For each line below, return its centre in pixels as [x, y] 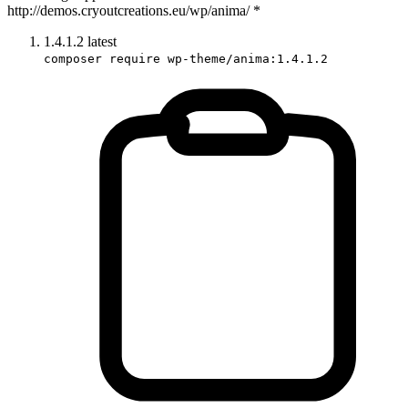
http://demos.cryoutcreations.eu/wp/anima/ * [134, 10]
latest [102, 41]
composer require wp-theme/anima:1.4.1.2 [186, 58]
